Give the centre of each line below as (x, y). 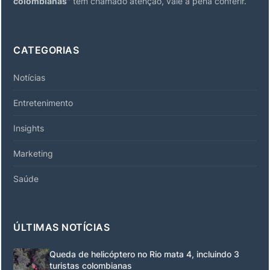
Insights (29, 128)
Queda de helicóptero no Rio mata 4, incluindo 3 (144, 254)
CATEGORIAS (46, 50)
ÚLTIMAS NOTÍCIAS (61, 227)
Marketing (33, 153)
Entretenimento (43, 103)
